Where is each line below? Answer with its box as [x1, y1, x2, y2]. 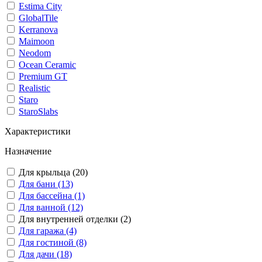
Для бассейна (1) [19, 191, 85, 201]
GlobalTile [19, 13, 58, 23]
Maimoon [19, 36, 54, 46]
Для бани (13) [19, 179, 73, 189]
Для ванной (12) [19, 202, 83, 212]
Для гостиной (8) [19, 237, 87, 247]
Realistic [19, 83, 50, 93]
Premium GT [19, 71, 67, 81]
